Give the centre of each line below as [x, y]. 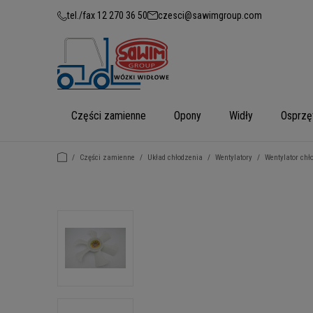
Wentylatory [234, 158]
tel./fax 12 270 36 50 [107, 15]
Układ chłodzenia [175, 158]
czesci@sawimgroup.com [210, 15]
